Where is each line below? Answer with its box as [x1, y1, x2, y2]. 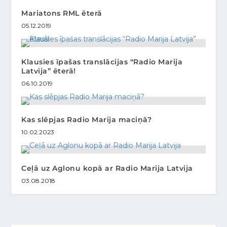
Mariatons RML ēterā [21, 9, 102, 18]
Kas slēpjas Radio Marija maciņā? [21, 115, 152, 125]
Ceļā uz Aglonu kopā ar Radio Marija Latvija [21, 164, 193, 173]
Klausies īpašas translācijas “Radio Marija [21, 57, 183, 67]
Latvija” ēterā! [21, 66, 76, 76]
